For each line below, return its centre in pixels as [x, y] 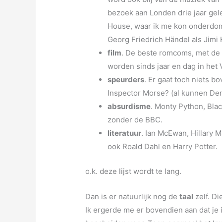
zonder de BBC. [135, 120]
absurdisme [129, 107]
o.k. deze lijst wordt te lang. [134, 171]
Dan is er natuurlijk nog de [133, 196]
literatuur [125, 133]
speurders [126, 80]
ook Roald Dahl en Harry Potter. [163, 147]
